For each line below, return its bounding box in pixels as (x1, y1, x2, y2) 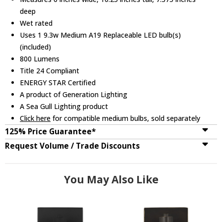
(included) (20, 42, 52, 52)
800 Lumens (20, 54, 60, 63)
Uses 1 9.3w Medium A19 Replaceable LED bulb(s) (20, 30, 181, 40)
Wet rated (20, 18, 53, 28)
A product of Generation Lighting (20, 89, 128, 99)
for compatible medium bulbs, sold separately (51, 113, 201, 123)
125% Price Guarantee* (5, 126, 96, 137)
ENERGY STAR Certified (20, 77, 96, 87)
